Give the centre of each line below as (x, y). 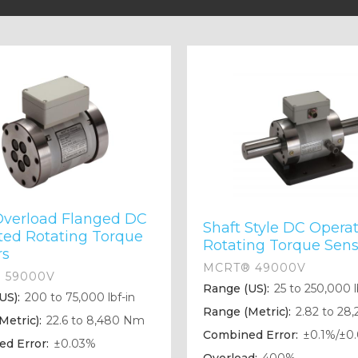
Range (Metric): (247, 312)
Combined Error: (251, 335)
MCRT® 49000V (255, 268)
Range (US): (236, 289)
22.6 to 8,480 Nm (94, 321)
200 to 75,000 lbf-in (79, 298)
